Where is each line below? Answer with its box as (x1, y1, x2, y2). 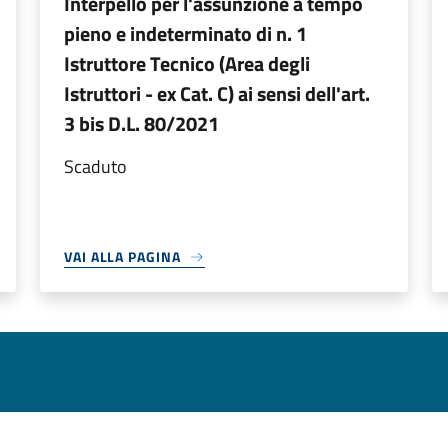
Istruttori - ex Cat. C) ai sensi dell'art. (64, 78, 370, 109)
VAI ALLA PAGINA (64, 246, 181, 267)
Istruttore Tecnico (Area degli (64, 48, 310, 79)
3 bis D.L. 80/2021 (64, 108, 219, 139)
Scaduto (64, 153, 127, 180)
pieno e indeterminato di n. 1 (64, 18, 307, 49)
